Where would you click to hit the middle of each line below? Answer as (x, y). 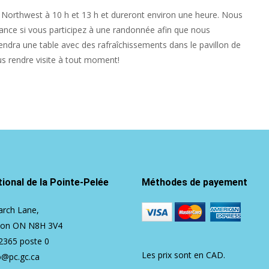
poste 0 (33, 241)
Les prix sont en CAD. (183, 255)
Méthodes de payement (194, 183)
